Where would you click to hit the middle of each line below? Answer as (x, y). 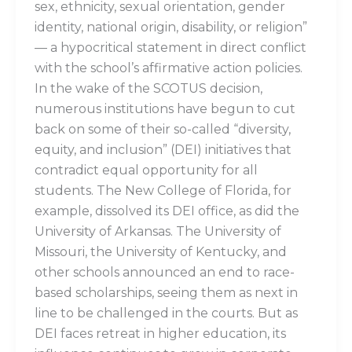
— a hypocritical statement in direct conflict (170, 48)
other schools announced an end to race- (164, 273)
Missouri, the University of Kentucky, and (160, 252)
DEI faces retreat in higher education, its (160, 334)
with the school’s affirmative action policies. (168, 68)
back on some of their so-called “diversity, (162, 130)
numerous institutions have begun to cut (165, 109)
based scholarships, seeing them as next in (166, 293)
